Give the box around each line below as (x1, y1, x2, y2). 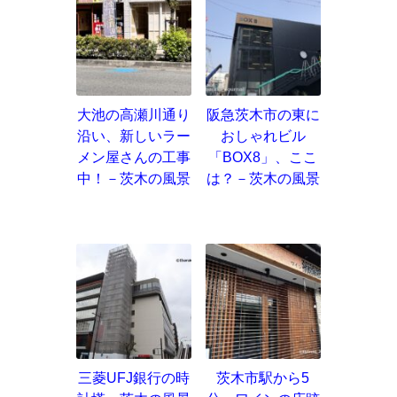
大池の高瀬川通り (76, 106, 191, 122)
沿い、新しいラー (76, 128, 191, 144)
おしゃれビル (220, 128, 306, 144)
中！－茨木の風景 (76, 170, 191, 186)
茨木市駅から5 (216, 370, 310, 385)
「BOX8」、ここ (208, 149, 318, 165)
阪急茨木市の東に (206, 106, 320, 122)
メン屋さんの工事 (76, 149, 191, 165)
